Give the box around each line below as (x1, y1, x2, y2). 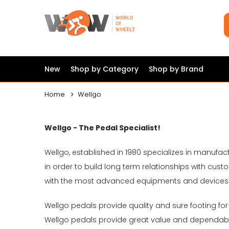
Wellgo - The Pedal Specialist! (44, 123, 161, 133)
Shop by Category (71, 64, 139, 75)
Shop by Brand (149, 64, 203, 75)
